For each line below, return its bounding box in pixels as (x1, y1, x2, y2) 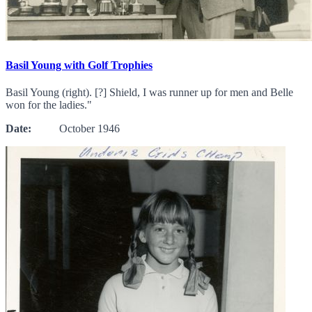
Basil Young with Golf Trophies (6, 58, 153, 71)
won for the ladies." (6, 99, 92, 111)
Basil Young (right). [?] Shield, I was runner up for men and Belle (6, 86, 293, 98)
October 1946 (31, 123, 120, 134)
